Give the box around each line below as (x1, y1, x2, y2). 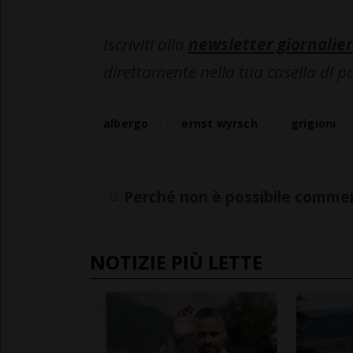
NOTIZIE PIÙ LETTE (90, 248, 262, 275)
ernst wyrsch (181, 116, 258, 132)
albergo (103, 116, 149, 132)
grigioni (290, 116, 336, 132)
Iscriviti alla (103, 33, 188, 56)
